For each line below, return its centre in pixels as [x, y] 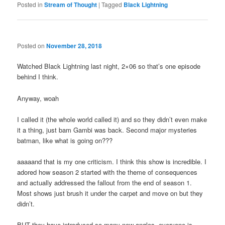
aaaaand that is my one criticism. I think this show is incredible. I [112, 161]
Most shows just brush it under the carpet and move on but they [110, 193]
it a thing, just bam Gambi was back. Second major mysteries [107, 130]
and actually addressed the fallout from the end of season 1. [105, 182]
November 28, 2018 [74, 46]
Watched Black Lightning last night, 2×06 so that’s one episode [109, 66]
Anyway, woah [38, 98]
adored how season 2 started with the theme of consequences [107, 172]
